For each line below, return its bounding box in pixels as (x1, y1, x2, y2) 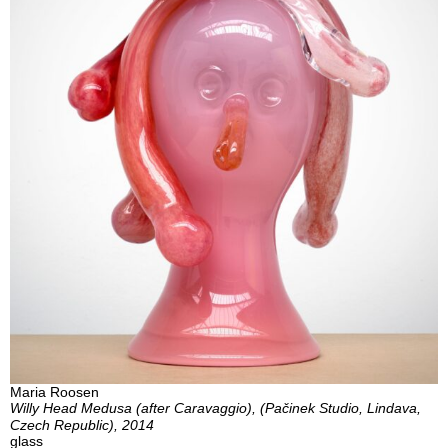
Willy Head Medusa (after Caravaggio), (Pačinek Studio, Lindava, (10, 400, 421, 417)
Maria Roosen (10, 384, 99, 401)
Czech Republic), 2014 (10, 417, 154, 434)
